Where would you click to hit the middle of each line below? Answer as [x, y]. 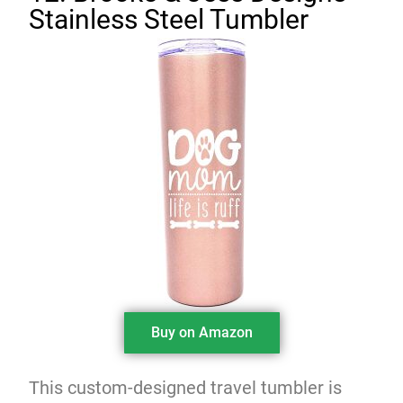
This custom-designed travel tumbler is [186, 387]
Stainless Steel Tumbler [169, 19]
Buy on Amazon [201, 332]
